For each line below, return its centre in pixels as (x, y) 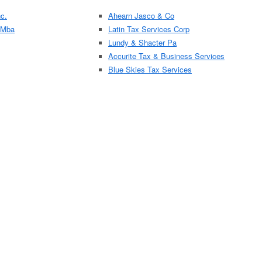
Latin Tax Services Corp (149, 29)
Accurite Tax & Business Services (166, 56)
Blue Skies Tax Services (150, 69)
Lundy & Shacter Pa (142, 42)
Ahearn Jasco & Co (141, 15)
